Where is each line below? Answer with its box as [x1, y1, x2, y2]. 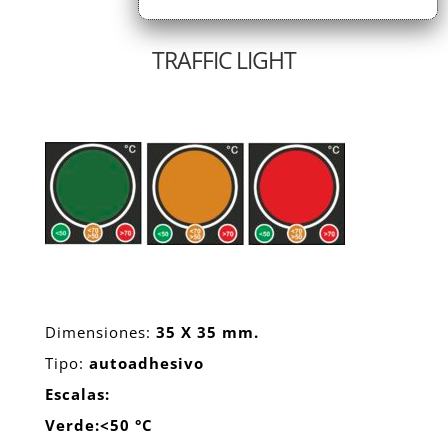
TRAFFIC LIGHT [151, 44, 296, 76]
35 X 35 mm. [155, 322, 259, 342]
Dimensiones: [44, 322, 151, 342]
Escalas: [44, 384, 110, 404]
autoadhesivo [88, 353, 204, 373]
